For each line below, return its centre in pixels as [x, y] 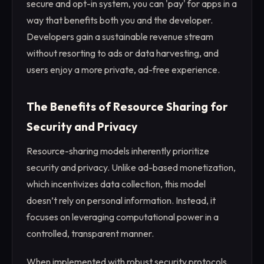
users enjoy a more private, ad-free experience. [123, 70]
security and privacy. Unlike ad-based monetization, [131, 167]
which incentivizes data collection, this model [116, 184]
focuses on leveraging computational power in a [123, 217]
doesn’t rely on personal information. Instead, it [121, 200]
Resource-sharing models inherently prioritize [118, 151]
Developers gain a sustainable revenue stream [120, 37]
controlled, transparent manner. [90, 233]
